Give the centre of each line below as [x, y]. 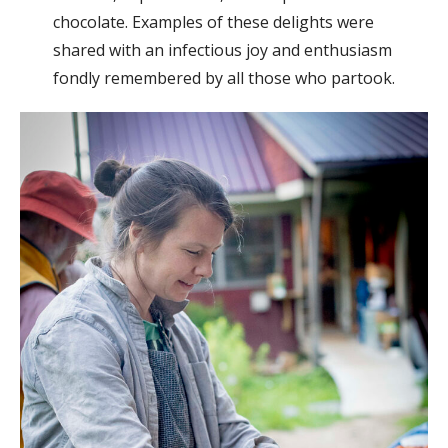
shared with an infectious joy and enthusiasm [222, 50]
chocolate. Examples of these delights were [213, 22]
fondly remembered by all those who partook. [223, 78]
